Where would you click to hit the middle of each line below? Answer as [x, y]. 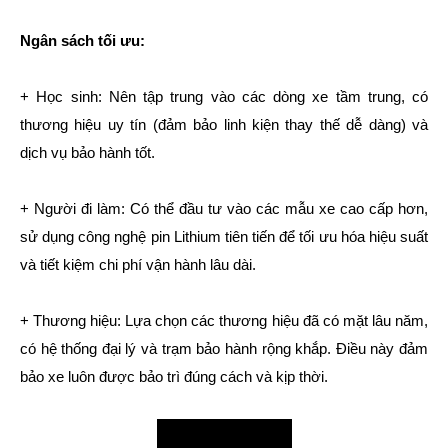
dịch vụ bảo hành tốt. [87, 152]
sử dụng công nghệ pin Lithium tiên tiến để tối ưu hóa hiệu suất [224, 236]
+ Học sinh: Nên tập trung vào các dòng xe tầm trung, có [224, 96]
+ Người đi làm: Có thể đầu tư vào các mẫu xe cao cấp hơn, [224, 208]
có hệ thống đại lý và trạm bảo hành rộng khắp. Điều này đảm [224, 348]
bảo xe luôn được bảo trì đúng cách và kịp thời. [174, 376]
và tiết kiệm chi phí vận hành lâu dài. [138, 264]
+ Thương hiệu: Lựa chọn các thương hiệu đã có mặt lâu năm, [224, 320]
